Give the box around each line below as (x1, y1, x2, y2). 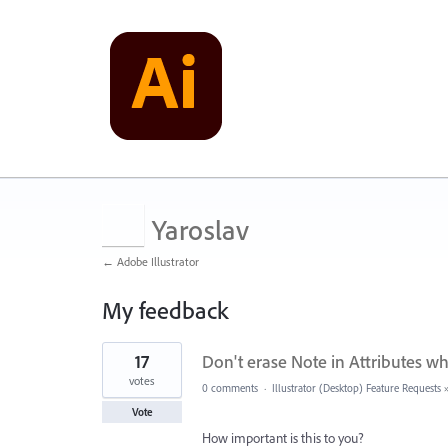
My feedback (102, 295, 228, 325)
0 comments (202, 381, 258, 395)
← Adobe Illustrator (102, 254, 199, 269)
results (102, 354, 137, 372)
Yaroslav (152, 212, 249, 247)
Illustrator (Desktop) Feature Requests (272, 381, 441, 395)
